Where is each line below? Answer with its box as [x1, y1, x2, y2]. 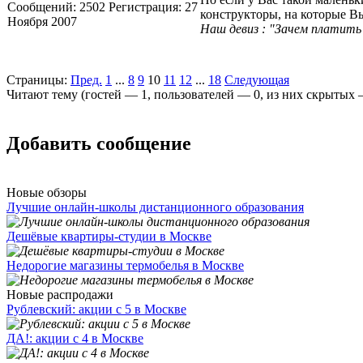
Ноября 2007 [7, 15, 77, 29]
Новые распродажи [6, 288, 113, 301]
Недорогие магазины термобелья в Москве [6, 258, 244, 272]
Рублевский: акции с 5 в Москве [6, 302, 186, 316]
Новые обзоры [6, 186, 87, 199]
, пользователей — [147, 88, 254, 102]
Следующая [224, 73, 289, 88]
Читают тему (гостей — [6, 88, 141, 102]
